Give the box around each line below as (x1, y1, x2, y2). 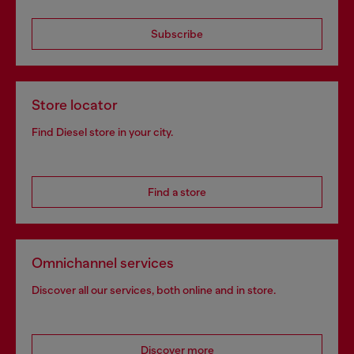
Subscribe (151, 28, 203, 41)
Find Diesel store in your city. (32, 126, 173, 139)
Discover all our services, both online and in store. (32, 284, 276, 297)
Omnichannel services (32, 255, 174, 272)
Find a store (148, 186, 206, 199)
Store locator (32, 97, 118, 114)
